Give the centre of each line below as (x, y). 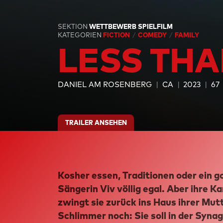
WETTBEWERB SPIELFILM (131, 26)
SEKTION (74, 26)
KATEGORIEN (80, 35)
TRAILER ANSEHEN (96, 122)
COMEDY (153, 35)
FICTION (117, 35)
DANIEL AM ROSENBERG (105, 85)
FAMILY (187, 35)
